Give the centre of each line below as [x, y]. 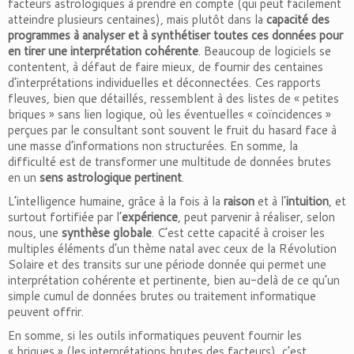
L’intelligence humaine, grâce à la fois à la [116, 201]
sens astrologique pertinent [111, 177]
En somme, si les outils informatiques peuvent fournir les [155, 335]
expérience [150, 217]
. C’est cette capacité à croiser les [238, 233]
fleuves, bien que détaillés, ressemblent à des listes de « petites [173, 98]
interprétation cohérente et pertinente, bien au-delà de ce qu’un [174, 280]
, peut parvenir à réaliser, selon [256, 217]
